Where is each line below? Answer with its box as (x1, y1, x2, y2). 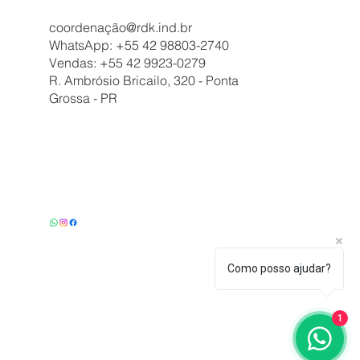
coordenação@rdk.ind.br (48, 19, 192, 36)
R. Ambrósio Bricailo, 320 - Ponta (48, 72, 239, 89)
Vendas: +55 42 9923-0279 (48, 55, 206, 72)
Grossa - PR (48, 90, 117, 107)
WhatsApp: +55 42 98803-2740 (48, 37, 229, 54)
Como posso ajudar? (227, 262, 331, 275)
